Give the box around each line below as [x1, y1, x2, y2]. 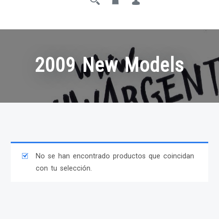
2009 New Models [35, 54, 184, 77]
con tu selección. [35, 164, 92, 173]
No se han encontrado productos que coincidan [35, 152, 194, 161]
